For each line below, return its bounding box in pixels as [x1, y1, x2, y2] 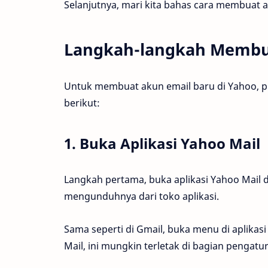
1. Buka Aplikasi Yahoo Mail [64, 133, 260, 154]
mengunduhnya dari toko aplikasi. [64, 189, 219, 203]
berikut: [64, 96, 100, 110]
